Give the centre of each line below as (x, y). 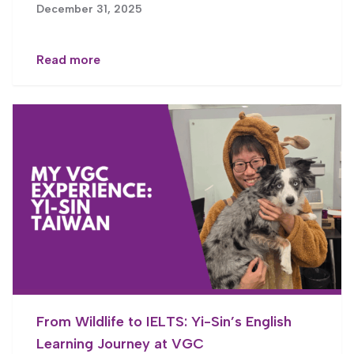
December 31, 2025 (89, 9)
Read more (68, 60)
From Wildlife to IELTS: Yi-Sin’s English (164, 322)
